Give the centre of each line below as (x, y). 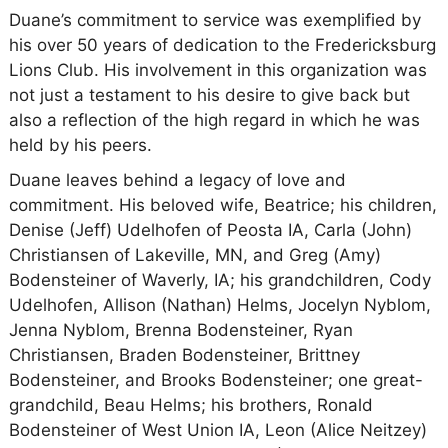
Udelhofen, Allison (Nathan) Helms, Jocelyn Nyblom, (219, 304)
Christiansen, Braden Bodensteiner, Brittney (184, 354)
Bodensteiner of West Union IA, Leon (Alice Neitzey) (217, 429)
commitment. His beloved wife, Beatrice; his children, (222, 204)
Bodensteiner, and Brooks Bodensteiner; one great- (215, 379)
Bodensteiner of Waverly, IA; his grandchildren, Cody (219, 279)
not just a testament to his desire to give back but (209, 94)
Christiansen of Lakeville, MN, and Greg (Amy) (194, 254)
